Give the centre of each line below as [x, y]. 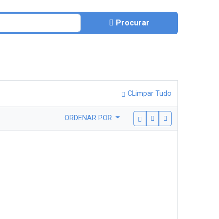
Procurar [132, 23]
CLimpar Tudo [149, 94]
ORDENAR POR [89, 118]
